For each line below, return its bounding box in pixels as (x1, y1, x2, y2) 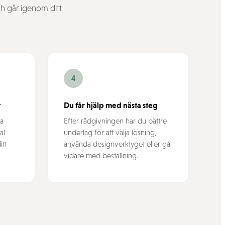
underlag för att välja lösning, (64, 128, 157, 137)
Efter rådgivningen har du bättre (64, 117, 167, 125)
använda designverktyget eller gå (64, 140, 170, 148)
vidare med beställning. (64, 151, 138, 160)
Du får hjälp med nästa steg (64, 100, 158, 109)
